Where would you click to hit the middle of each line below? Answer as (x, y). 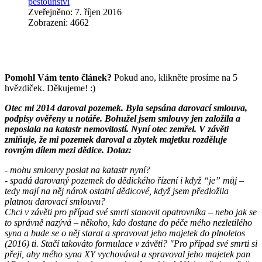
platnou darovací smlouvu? (55, 201)
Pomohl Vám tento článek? (58, 77)
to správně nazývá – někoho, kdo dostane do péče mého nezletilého (128, 222)
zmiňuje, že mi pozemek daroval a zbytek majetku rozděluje (116, 139)
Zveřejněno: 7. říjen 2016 (75, 12)
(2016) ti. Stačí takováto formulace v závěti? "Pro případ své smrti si (131, 243)
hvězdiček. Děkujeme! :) (50, 88)
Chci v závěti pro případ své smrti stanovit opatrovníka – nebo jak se (131, 212)
